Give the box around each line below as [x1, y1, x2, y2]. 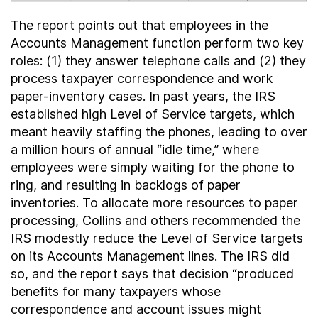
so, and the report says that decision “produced [11, 266, 294, 281]
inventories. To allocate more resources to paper [11, 195, 298, 210]
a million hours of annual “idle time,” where [11, 142, 259, 157]
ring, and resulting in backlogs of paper [11, 177, 241, 192]
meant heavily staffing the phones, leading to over [11, 124, 307, 139]
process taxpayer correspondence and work [11, 71, 273, 86]
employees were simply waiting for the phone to [11, 160, 295, 175]
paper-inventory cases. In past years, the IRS [11, 89, 275, 104]
